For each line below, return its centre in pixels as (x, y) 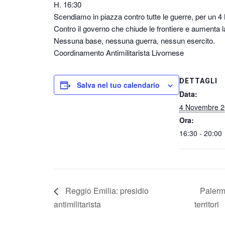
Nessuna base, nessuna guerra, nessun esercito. (134, 41)
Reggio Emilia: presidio (106, 190)
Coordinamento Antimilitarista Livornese (119, 53)
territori (207, 204)
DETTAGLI (198, 81)
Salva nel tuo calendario (118, 85)
